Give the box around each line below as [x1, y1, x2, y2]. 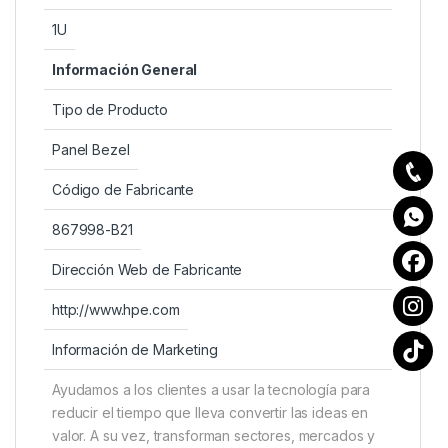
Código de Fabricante [52, 181, 195, 199]
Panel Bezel [52, 141, 130, 159]
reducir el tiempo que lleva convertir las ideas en [52, 404, 368, 422]
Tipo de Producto [52, 101, 168, 119]
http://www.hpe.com [52, 301, 180, 319]
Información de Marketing [52, 341, 218, 359]
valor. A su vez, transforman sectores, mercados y [52, 427, 376, 445]
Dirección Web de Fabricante [52, 261, 243, 279]
